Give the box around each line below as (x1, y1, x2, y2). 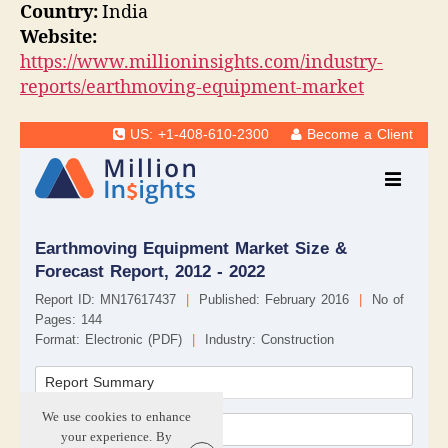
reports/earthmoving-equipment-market (20, 75, 364, 99)
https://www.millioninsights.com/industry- (20, 50, 383, 74)
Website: (20, 25, 97, 49)
